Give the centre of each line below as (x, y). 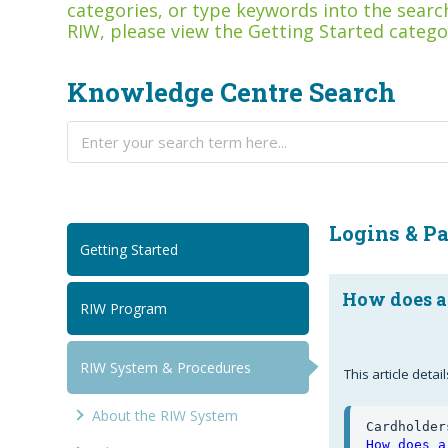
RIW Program (124, 309)
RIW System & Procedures (166, 368)
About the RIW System (165, 416)
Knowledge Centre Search (232, 92)
